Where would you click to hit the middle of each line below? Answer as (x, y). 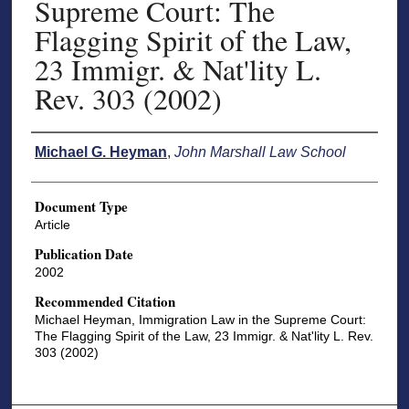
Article (52, 225)
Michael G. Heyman (100, 152)
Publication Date (84, 253)
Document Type (81, 207)
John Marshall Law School (260, 152)
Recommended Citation (105, 301)
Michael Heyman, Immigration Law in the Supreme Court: (200, 319)
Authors (53, 147)
